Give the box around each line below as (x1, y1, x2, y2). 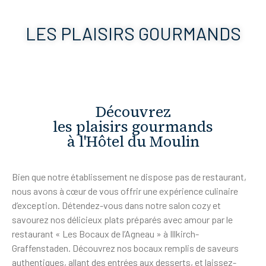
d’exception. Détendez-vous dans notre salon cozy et (12, 199, 221, 211)
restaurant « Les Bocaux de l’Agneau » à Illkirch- (12, 228, 199, 239)
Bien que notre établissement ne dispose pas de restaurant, (12, 171, 246, 182)
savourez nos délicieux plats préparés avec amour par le (12, 214, 233, 225)
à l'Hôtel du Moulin (66, 131, 199, 151)
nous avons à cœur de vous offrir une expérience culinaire (12, 185, 238, 197)
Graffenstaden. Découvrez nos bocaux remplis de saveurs (12, 242, 239, 254)
